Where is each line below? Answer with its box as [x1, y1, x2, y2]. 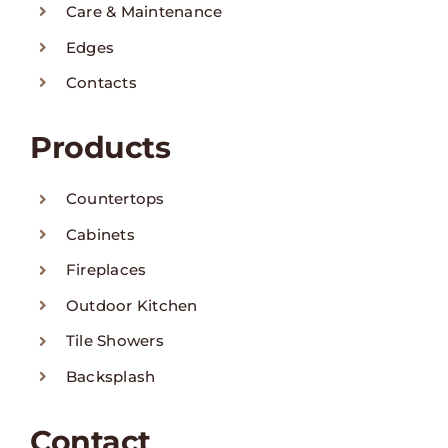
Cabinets [66, 224, 135, 244]
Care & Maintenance [66, 2, 223, 22]
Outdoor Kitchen [66, 295, 198, 315]
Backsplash [66, 366, 156, 386]
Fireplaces [66, 260, 147, 280]
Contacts [66, 73, 137, 93]
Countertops [66, 189, 165, 209]
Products [30, 129, 171, 167]
